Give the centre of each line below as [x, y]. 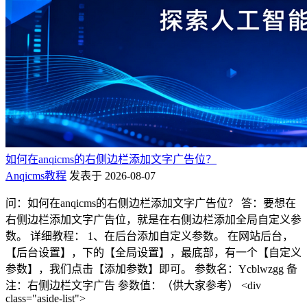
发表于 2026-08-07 [112, 175]
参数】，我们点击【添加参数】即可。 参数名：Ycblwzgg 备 [151, 269]
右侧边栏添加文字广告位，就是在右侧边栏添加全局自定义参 [153, 219]
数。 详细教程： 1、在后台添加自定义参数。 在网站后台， [149, 236]
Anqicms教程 [36, 175]
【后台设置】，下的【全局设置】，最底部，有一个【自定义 [153, 252]
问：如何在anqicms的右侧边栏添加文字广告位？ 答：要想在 [151, 203]
